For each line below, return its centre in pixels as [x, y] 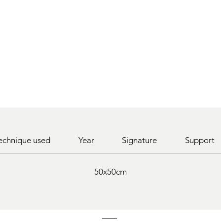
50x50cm [110, 172]
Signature [140, 140]
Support [200, 140]
